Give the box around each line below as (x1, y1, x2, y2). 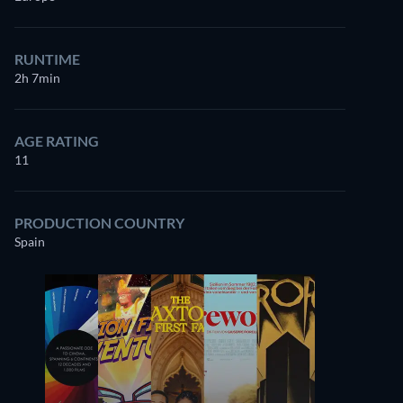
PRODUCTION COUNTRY (14, 214, 184, 231)
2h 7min (14, 70, 60, 85)
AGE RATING (14, 132, 99, 149)
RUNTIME (14, 50, 80, 67)
